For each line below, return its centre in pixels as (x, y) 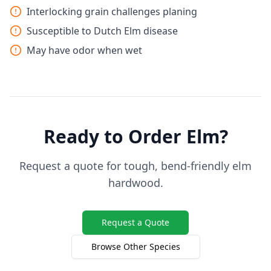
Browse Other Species (135, 247)
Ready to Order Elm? (135, 136)
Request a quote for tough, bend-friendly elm (135, 166)
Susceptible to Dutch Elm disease (102, 31)
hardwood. (135, 183)
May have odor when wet (84, 50)
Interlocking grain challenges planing (112, 11)
